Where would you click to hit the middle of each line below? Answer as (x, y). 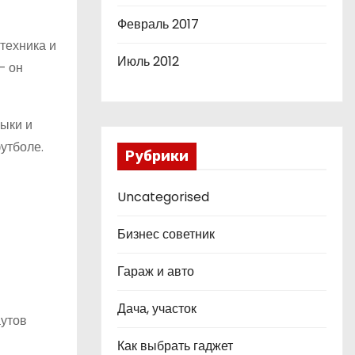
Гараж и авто (156, 271)
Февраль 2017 (158, 24)
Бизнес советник (166, 234)
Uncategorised (163, 197)
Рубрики (157, 156)
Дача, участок (157, 309)
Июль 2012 (148, 61)
